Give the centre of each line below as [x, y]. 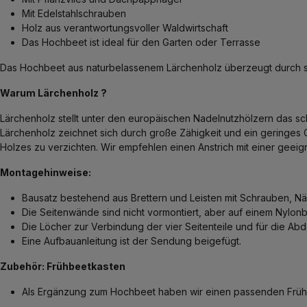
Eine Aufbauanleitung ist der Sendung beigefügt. [132, 241]
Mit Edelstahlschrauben [74, 14]
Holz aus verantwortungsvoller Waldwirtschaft [126, 28]
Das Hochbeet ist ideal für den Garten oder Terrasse [141, 42]
